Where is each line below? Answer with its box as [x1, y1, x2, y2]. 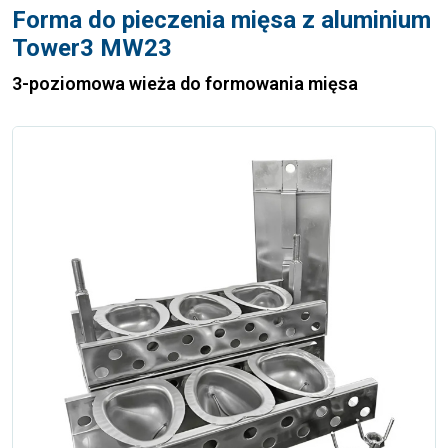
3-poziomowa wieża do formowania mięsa [12, 73, 358, 95]
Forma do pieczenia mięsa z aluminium [12, 6, 431, 34]
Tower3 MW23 [12, 34, 172, 62]
